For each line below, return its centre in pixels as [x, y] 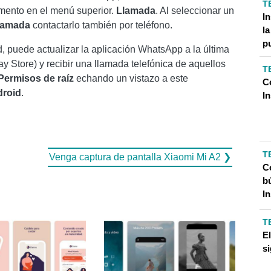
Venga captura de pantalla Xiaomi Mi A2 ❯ [140, 157]
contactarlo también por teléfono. [101, 25]
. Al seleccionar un [195, 11]
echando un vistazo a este [131, 78]
